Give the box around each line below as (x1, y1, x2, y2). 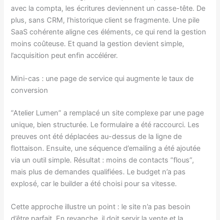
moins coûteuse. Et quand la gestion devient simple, (11, 39, 185, 48)
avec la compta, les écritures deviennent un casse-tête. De (11, 3, 206, 13)
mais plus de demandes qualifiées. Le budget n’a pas (11, 167, 186, 177)
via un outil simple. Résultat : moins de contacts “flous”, (11, 156, 194, 165)
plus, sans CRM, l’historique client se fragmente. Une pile (11, 15, 200, 25)
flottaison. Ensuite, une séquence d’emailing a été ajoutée (11, 144, 201, 153)
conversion (11, 86, 49, 95)
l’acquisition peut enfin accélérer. (11, 51, 118, 60)
